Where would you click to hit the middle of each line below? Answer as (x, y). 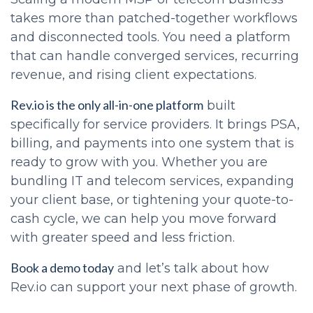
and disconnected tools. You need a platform (151, 37)
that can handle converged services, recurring (155, 56)
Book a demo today (62, 267)
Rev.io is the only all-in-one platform (107, 104)
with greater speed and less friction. (123, 237)
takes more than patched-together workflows (154, 18)
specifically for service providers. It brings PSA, (155, 124)
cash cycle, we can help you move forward (144, 218)
